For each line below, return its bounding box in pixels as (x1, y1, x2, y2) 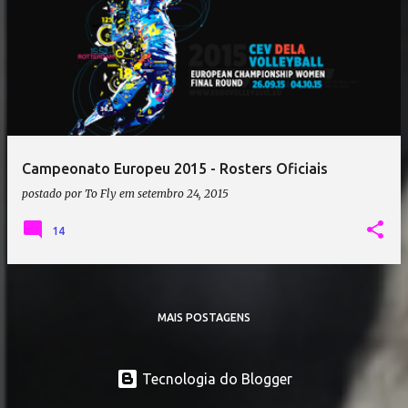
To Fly (85, 187, 117, 200)
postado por (22, 187, 85, 200)
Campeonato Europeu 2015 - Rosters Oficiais (22, 160, 328, 177)
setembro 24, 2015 (138, 187, 229, 200)
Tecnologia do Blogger (138, 371, 292, 387)
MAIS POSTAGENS (158, 311, 250, 323)
